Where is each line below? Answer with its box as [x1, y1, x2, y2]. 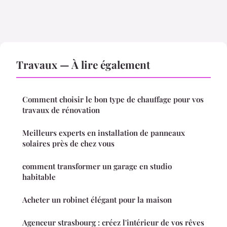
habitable [22, 171, 56, 182]
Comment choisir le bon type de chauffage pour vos [22, 94, 204, 104]
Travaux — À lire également [16, 57, 150, 71]
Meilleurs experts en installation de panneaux [22, 127, 185, 138]
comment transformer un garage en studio [22, 161, 172, 171]
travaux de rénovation [22, 104, 100, 115]
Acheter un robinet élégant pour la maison [22, 194, 172, 205]
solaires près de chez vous [22, 138, 115, 148]
